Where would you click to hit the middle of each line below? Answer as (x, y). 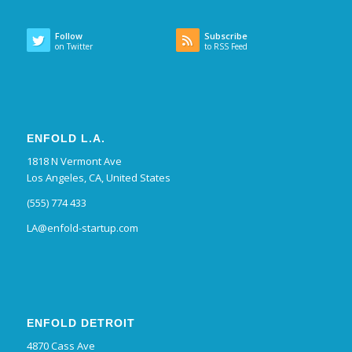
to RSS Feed (225, 47)
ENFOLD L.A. (66, 138)
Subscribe (225, 36)
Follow (68, 36)
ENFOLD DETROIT (81, 323)
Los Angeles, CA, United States (98, 177)
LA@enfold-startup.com (82, 227)
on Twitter (73, 47)
